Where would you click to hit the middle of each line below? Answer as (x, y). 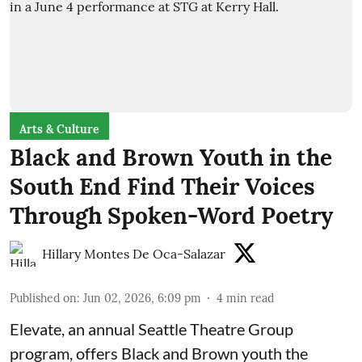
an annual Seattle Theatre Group (179, 328)
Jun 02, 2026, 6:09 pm (142, 298)
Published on (43, 298)
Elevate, (37, 328)
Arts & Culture (59, 129)
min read (250, 298)
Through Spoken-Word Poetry (171, 215)
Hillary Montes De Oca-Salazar (134, 253)
